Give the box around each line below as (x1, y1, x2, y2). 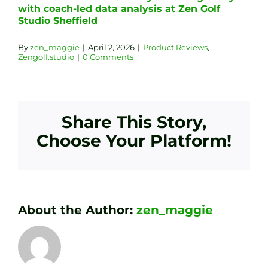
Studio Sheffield (18, 14, 98, 26)
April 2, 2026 (88, 42, 135, 52)
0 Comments (83, 51, 133, 62)
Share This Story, (62, 111, 206, 132)
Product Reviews (143, 42, 208, 52)
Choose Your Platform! (36, 130, 232, 151)
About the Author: (18, 202, 136, 217)
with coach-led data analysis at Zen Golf (18, 2, 220, 14)
